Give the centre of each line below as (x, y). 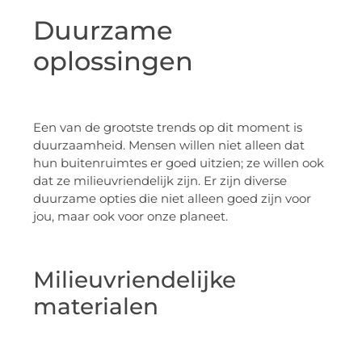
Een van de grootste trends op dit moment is (168, 128)
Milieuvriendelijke (135, 279)
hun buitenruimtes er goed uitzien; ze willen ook (179, 163)
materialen (96, 306)
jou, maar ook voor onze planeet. (130, 217)
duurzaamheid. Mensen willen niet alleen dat (169, 145)
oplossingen (113, 61)
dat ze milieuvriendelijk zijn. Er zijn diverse (160, 181)
